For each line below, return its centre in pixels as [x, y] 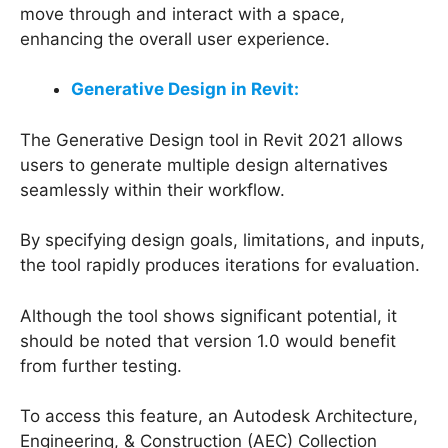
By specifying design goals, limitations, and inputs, [222, 240]
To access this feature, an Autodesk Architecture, [219, 416]
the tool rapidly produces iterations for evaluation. [220, 265]
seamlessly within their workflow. [152, 189]
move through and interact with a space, [182, 13]
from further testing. [101, 365]
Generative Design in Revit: [185, 89]
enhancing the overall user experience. [175, 38]
